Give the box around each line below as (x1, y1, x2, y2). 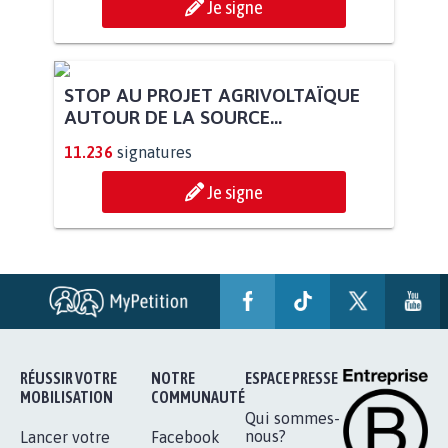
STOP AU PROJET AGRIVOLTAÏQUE (64, 269, 360, 292)
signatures (117, 328, 192, 347)
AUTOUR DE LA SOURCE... (64, 291, 282, 314)
